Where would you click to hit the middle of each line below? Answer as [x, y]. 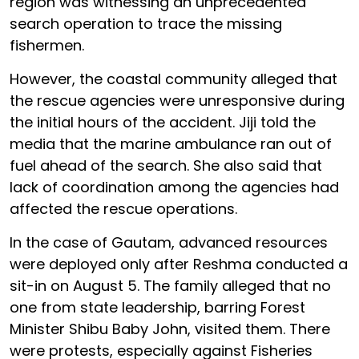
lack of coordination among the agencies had [174, 187]
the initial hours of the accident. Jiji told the [163, 122]
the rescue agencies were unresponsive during [177, 101]
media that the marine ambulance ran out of [171, 144]
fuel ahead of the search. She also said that [166, 165]
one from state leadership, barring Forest [157, 307]
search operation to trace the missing [146, 24]
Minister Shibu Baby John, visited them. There [170, 329]
